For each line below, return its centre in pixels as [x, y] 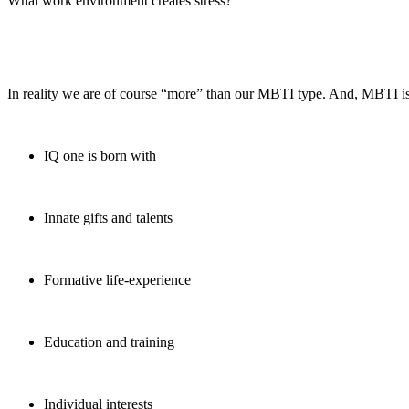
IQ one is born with [100, 155]
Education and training [109, 341]
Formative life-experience [117, 279]
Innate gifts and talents [108, 217]
